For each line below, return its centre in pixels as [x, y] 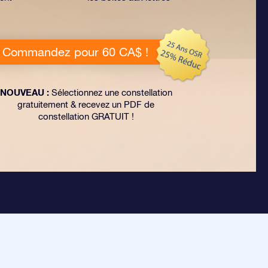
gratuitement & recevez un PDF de [86, 104]
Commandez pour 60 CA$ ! [75, 52]
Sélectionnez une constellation [110, 92]
